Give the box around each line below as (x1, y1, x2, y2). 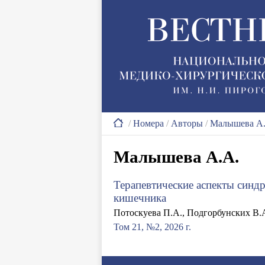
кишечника (114, 192, 166, 204)
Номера (133, 118, 164, 128)
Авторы (171, 118, 203, 128)
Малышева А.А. (114, 147, 239, 166)
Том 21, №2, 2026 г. (114, 222, 191, 232)
